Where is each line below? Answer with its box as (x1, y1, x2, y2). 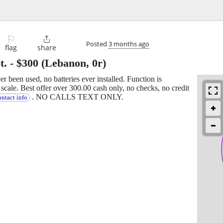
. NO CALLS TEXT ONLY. (29, 93, 123, 102)
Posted (86, 39, 109, 48)
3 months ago (109, 39, 149, 48)
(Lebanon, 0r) (38, 57, 106, 70)
